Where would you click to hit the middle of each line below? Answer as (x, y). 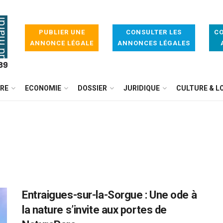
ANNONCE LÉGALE (62, 43)
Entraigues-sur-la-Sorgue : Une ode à (110, 195)
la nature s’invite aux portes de (94, 210)
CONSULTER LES (154, 32)
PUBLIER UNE (62, 32)
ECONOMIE (43, 88)
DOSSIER (92, 88)
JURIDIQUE (142, 88)
